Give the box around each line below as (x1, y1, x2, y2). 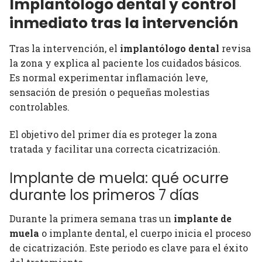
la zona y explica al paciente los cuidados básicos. (9, 56, 242, 69)
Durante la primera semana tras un (9, 212, 174, 225)
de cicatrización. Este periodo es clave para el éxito (9, 241, 248, 254)
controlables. (9, 100, 70, 113)
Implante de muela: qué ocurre (9, 168, 229, 188)
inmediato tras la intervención (9, 13, 238, 34)
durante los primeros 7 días (9, 185, 199, 205)
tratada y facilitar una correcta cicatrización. (9, 143, 220, 156)
